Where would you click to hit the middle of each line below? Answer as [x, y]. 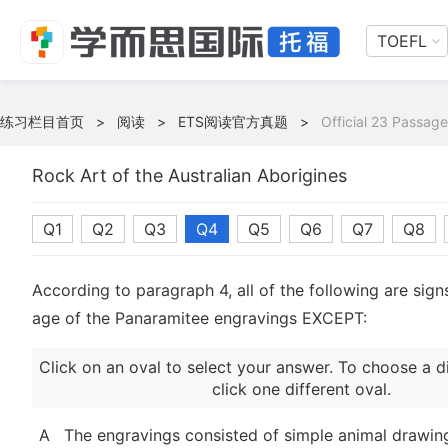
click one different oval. [301, 389]
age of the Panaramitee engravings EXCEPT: [199, 318]
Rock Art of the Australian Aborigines [189, 175]
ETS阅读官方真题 [233, 121]
